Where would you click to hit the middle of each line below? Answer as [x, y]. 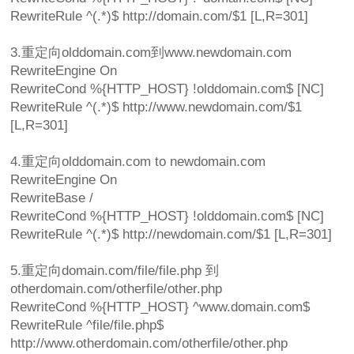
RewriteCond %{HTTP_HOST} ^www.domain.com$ [160, 307]
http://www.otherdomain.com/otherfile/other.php [149, 344]
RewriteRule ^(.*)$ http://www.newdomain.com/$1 [156, 107]
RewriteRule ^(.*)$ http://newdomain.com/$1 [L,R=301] [171, 235]
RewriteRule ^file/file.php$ [87, 326]
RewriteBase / [52, 198]
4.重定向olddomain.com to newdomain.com [138, 162]
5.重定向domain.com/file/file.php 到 [115, 271]
